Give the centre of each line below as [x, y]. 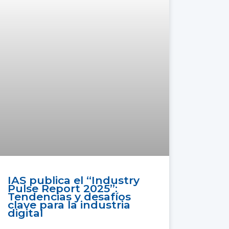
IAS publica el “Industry [74, 180]
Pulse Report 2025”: [63, 189]
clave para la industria [69, 205]
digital [26, 213]
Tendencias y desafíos [70, 197]
